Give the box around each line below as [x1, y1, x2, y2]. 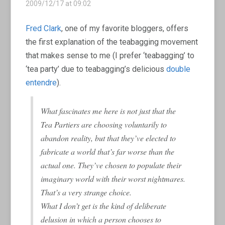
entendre [26, 77, 57, 87]
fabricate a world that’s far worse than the [41, 146, 175, 157]
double [166, 64, 191, 74]
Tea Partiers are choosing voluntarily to [41, 119, 167, 130]
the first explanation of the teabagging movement [26, 37, 198, 47]
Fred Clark [26, 23, 62, 33]
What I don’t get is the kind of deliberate [41, 200, 167, 211]
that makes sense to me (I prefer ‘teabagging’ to [26, 50, 195, 60]
